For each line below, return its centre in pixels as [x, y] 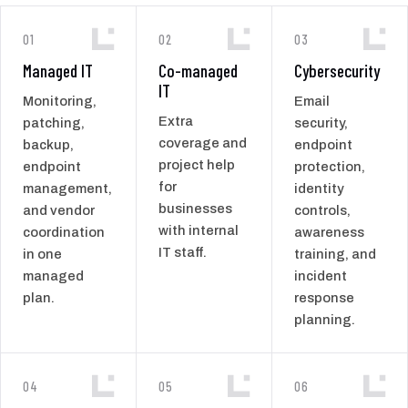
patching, [54, 122]
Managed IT [58, 70]
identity [319, 188]
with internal [199, 230]
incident [321, 275]
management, [67, 188]
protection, [330, 166]
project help [197, 164]
